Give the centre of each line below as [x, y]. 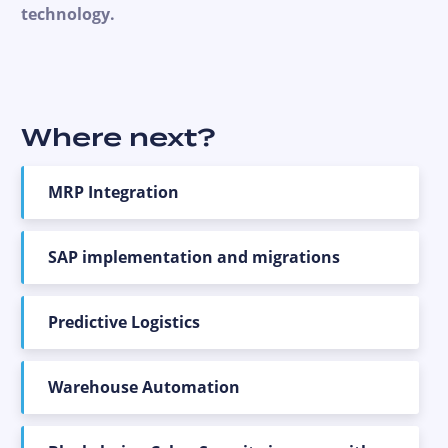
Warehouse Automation [144, 386]
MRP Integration [113, 191]
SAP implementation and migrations [194, 256]
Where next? [118, 137]
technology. [68, 13]
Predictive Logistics [124, 321]
